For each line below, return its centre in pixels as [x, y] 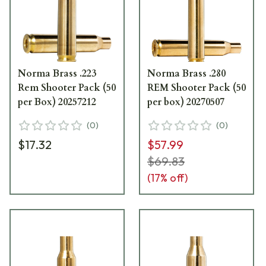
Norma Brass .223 [57, 73]
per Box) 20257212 [57, 102]
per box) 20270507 [186, 102]
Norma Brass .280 [187, 73]
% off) [174, 178]
